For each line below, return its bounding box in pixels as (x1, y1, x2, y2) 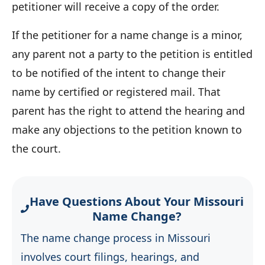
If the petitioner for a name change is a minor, (12, 27, 243, 42)
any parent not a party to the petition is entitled (12, 46, 253, 61)
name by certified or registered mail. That (12, 84, 221, 99)
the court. (12, 141, 61, 156)
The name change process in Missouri (21, 230, 211, 245)
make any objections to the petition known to (12, 122, 242, 137)
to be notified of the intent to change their (12, 65, 225, 80)
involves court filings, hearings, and (21, 249, 199, 264)
